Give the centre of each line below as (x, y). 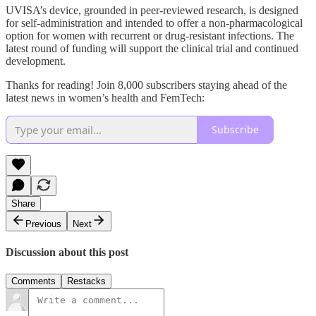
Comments (34, 281)
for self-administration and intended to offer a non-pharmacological (154, 23)
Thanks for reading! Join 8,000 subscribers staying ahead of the (146, 85)
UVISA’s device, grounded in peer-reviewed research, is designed (152, 10)
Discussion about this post (67, 253)
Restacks (86, 281)
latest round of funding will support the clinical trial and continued (152, 48)
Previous (43, 224)
